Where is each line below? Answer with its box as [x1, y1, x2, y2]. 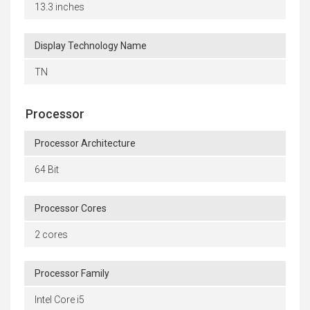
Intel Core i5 [35, 293, 84, 305]
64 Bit [35, 163, 59, 175]
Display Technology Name [35, 39, 147, 51]
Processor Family [35, 267, 109, 279]
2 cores [35, 228, 68, 240]
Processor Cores [35, 202, 107, 214]
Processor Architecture [35, 137, 136, 149]
